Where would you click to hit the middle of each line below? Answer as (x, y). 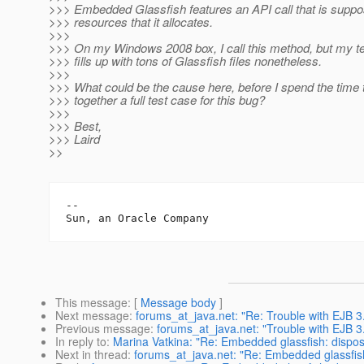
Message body (178, 303)
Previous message (103, 329)
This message (91, 303)
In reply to (81, 342)
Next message (92, 316)
